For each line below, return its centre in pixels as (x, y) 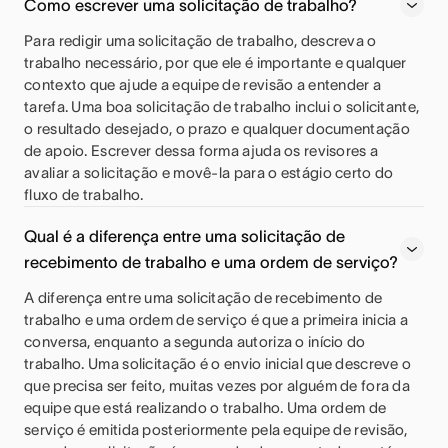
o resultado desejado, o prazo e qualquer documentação (217, 129)
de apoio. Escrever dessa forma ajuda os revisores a (201, 151)
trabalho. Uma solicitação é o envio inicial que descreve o (218, 364)
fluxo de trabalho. (84, 195)
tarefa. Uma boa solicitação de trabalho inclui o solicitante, (222, 107)
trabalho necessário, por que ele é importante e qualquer (215, 63)
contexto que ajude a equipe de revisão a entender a (203, 85)
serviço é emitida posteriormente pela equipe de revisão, (216, 430)
